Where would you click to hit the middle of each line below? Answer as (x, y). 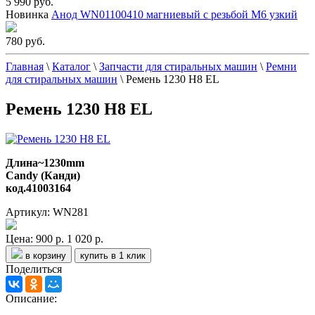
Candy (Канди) (43, 176)
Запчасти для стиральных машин (178, 67)
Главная (25, 67)
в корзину (46, 256)
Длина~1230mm (45, 163)
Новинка (27, 15)
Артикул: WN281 (47, 212)
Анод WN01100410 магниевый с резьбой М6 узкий (174, 15)
